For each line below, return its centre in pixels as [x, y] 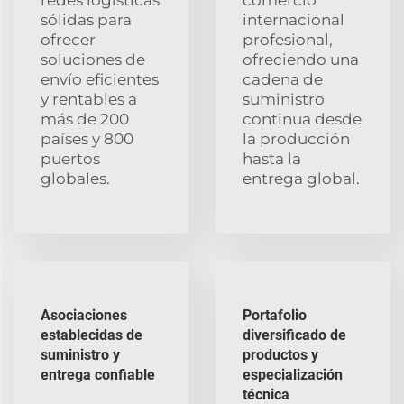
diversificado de [294, 335]
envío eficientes [100, 79]
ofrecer [68, 39]
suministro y [80, 354]
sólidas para [86, 19]
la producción [296, 138]
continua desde [302, 119]
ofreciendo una [301, 59]
